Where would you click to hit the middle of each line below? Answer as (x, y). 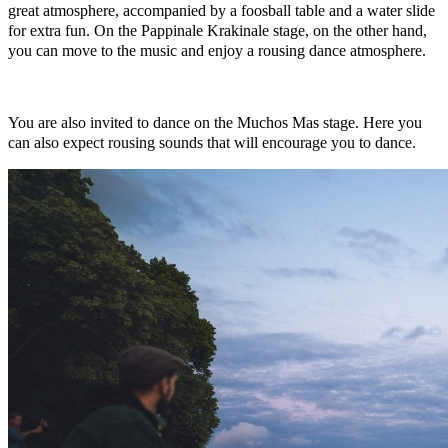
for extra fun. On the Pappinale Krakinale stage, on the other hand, (217, 30)
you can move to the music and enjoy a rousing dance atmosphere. (217, 50)
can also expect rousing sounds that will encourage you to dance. (212, 142)
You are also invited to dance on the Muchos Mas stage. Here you (215, 122)
